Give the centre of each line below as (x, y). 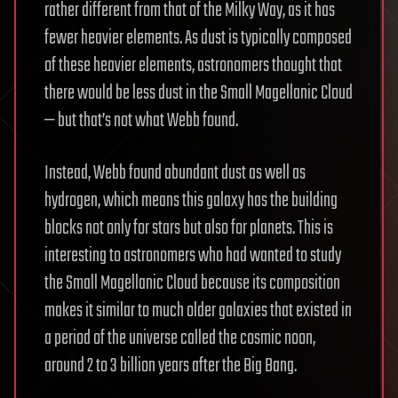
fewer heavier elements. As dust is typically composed (198, 39)
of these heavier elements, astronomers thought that (193, 66)
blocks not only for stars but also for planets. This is (189, 229)
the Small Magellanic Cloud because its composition (192, 284)
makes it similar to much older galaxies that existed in (198, 311)
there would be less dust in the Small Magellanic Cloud (199, 94)
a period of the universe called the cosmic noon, (180, 339)
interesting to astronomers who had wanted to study (193, 256)
